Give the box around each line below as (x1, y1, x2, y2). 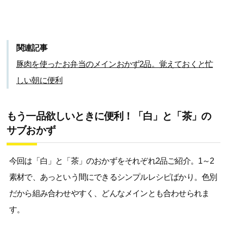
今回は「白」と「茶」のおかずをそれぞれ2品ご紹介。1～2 (9, 157, 214, 165)
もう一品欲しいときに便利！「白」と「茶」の (7, 110, 211, 122)
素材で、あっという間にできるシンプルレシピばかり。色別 (9, 173, 217, 181)
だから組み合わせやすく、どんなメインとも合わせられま (9, 189, 210, 198)
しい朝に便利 (16, 76, 63, 85)
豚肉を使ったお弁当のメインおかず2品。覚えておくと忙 (16, 60, 213, 68)
